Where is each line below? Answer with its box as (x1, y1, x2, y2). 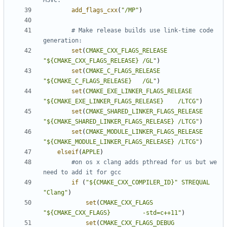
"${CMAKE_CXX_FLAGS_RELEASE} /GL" (43, 57, 157, 65)
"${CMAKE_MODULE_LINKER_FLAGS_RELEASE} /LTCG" (43, 138, 199, 146)
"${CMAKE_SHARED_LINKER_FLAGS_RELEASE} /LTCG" (43, 118, 199, 126)
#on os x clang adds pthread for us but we (71, 159, 217, 166)
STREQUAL (181, 179, 210, 186)
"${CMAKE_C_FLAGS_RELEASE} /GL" (43, 78, 157, 85)
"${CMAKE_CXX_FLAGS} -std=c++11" (43, 209, 181, 217)
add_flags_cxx (71, 7, 118, 14)
